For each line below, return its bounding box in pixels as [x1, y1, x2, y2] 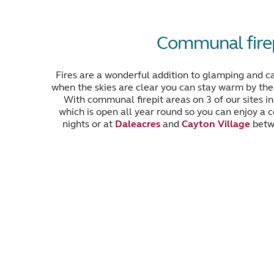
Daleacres [115, 118, 160, 130]
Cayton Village [182, 118, 250, 130]
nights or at [62, 118, 115, 130]
